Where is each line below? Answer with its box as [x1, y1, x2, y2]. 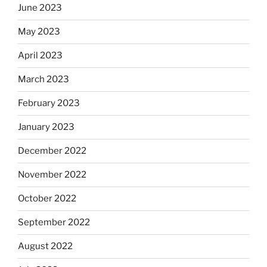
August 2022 [18, 241, 73, 252]
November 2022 [18, 169, 86, 181]
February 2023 [18, 98, 80, 109]
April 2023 [18, 50, 63, 61]
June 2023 [18, 2, 62, 14]
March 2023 [18, 74, 69, 85]
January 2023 [18, 122, 74, 133]
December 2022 [18, 145, 86, 157]
